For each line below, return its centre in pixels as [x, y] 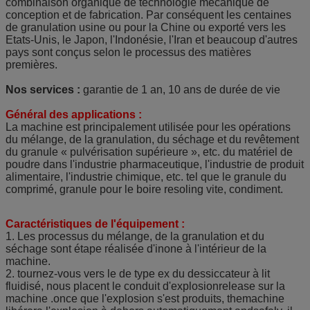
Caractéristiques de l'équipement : [95, 224]
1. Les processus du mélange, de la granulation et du [135, 236]
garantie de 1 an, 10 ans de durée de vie [180, 89]
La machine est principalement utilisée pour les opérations [148, 127]
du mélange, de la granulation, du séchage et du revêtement [152, 139]
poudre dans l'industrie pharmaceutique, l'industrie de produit [155, 164]
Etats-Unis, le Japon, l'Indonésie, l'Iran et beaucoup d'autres [152, 39]
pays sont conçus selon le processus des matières [128, 52]
